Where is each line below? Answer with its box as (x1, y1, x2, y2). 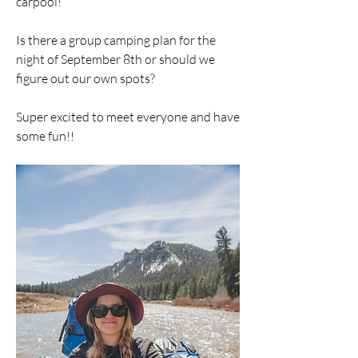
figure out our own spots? (16, 70, 155, 86)
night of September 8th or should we (16, 51, 215, 67)
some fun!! (16, 128, 74, 144)
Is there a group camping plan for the (16, 32, 216, 48)
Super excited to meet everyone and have (16, 109, 240, 125)
